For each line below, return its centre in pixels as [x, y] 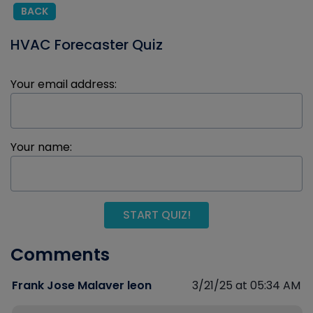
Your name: [41, 147]
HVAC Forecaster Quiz [87, 45]
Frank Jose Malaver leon [82, 285]
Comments [60, 255]
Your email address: [64, 84]
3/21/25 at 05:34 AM [246, 285]
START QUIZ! [156, 215]
